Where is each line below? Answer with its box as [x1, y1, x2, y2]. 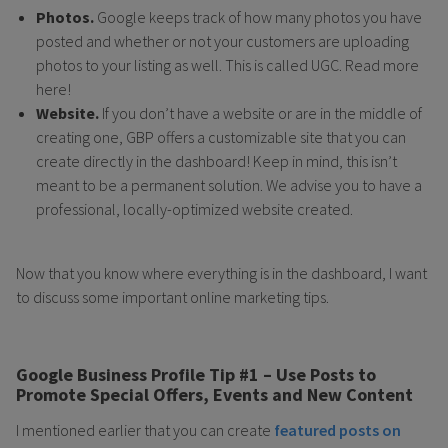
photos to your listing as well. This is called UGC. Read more [36, 54, 419, 75]
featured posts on [274, 420, 401, 441]
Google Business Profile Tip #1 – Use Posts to [16, 362, 376, 386]
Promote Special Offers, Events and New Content [16, 382, 413, 406]
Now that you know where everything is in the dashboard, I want [16, 262, 427, 283]
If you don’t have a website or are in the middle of [99, 102, 422, 123]
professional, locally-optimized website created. [36, 198, 353, 219]
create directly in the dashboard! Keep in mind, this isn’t [36, 150, 397, 171]
